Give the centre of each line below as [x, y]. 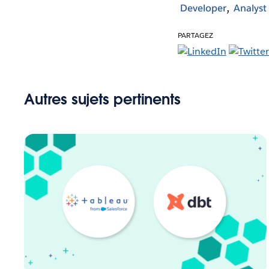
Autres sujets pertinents [103, 99]
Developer [203, 8]
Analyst [250, 8]
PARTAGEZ [195, 35]
